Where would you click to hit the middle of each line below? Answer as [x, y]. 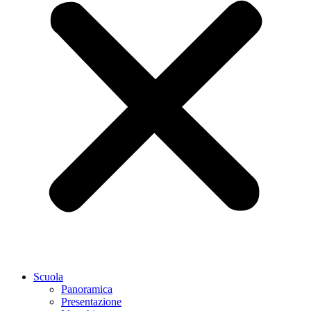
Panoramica [87, 289]
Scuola [48, 277]
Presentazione [91, 302]
